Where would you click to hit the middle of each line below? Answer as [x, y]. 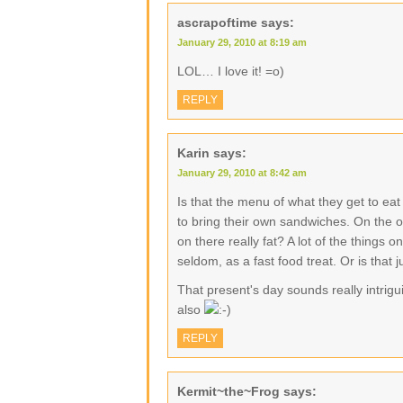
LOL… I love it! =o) [231, 71]
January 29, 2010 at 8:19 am [242, 42]
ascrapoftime [217, 22]
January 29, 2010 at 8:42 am [242, 173]
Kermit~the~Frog [228, 391]
